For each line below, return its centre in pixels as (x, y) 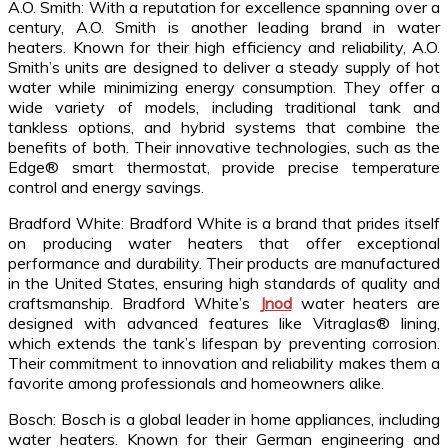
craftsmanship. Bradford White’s (129, 303)
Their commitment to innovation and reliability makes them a (224, 363)
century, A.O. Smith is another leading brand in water (224, 27)
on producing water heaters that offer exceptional (224, 243)
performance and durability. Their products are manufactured (224, 263)
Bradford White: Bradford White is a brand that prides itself (224, 223)
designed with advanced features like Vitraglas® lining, (224, 323)
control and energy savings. (106, 187)
